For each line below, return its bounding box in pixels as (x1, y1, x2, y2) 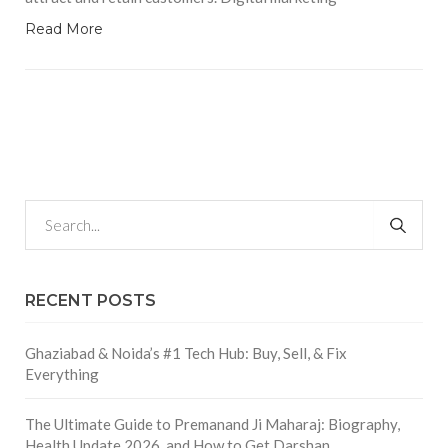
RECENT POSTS (25, 291, 156, 311)
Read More (25, 20, 103, 39)
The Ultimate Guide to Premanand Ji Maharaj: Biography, (25, 415, 400, 434)
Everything (25, 365, 99, 384)
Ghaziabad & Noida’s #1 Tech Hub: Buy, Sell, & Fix (25, 344, 347, 363)
